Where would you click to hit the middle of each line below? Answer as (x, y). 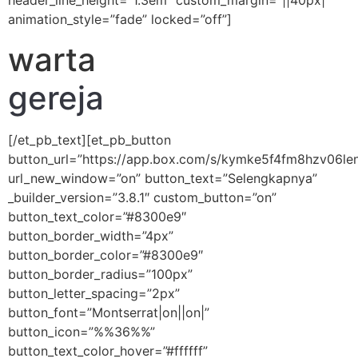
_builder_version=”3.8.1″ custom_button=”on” (142, 197)
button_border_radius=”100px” (100, 274)
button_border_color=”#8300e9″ (105, 255)
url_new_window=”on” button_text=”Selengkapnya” (163, 178)
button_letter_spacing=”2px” (94, 293)
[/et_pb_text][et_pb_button (89, 139)
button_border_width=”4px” (91, 235)
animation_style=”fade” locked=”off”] (120, 20)
